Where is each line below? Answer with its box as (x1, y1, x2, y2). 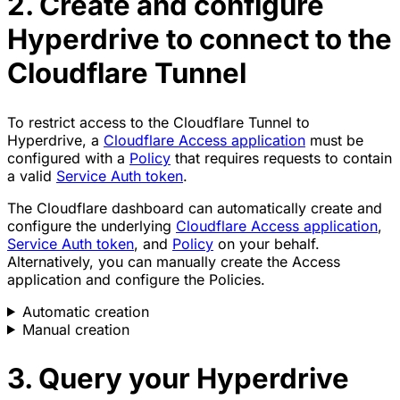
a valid (7, 166, 56, 185)
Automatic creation (21, 302, 149, 321)
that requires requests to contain (171, 148, 392, 167)
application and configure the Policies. (7, 270, 265, 288)
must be (305, 130, 363, 149)
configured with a (7, 148, 129, 167)
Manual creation (21, 320, 129, 338)
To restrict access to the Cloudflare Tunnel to (7, 112, 310, 131)
